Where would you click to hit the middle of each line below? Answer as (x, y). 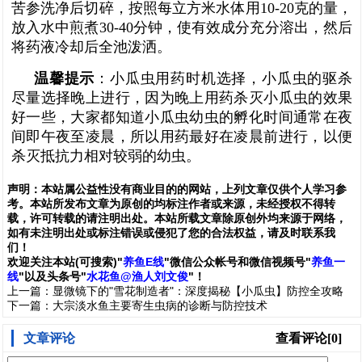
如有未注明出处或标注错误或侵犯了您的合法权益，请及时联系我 (171, 232)
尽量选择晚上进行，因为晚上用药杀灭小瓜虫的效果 (182, 97)
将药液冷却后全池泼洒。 (91, 46)
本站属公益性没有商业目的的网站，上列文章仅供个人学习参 (194, 189)
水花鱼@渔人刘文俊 (137, 276)
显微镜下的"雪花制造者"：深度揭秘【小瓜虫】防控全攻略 (198, 290)
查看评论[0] (309, 338)
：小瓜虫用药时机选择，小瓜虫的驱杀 (224, 78)
